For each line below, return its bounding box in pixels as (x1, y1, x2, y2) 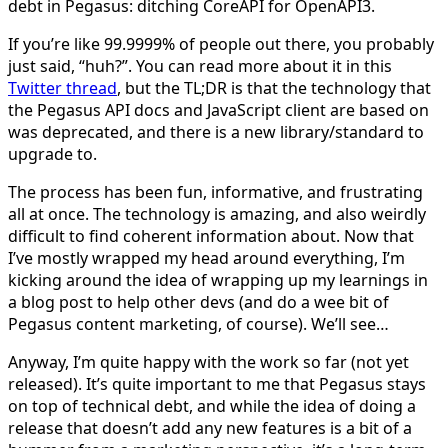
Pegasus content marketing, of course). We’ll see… (8, 313, 389, 336)
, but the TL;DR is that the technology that (117, 77, 431, 100)
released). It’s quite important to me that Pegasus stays (8, 373, 426, 396)
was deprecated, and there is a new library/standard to (8, 121, 424, 144)
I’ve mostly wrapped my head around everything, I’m (8, 247, 405, 270)
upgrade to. (8, 143, 97, 166)
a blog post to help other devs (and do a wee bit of (8, 291, 389, 314)
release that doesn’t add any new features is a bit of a (8, 417, 412, 440)
